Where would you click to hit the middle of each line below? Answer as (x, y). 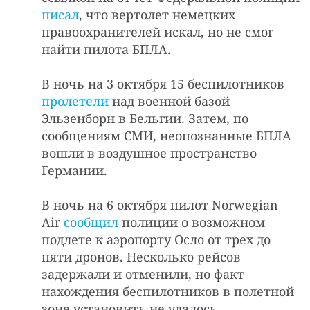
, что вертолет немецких (157, 14)
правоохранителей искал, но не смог (157, 31)
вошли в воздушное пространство (149, 153)
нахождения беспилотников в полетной (168, 291)
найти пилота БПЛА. (106, 49)
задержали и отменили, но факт (143, 274)
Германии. (74, 170)
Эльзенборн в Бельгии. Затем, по (145, 118)
